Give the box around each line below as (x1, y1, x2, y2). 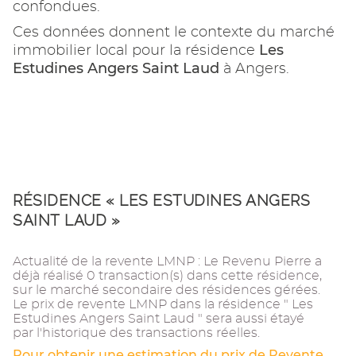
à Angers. (219, 61, 289, 76)
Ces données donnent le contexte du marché (13, 25, 335, 40)
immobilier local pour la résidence (13, 43, 259, 58)
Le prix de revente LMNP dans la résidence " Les (13, 297, 313, 311)
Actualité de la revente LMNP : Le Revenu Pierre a (13, 254, 322, 268)
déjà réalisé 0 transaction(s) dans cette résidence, (13, 269, 322, 282)
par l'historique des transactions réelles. (13, 326, 260, 339)
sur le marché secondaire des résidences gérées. (13, 283, 320, 296)
